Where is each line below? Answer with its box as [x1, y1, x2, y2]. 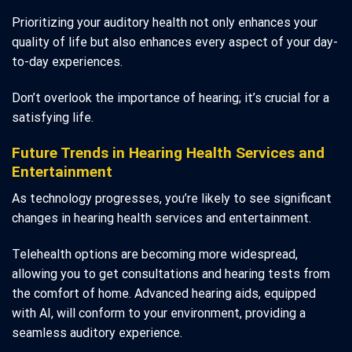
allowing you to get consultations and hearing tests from [12, 266, 330, 282]
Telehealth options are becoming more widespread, [12, 247, 298, 262]
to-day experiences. [12, 54, 123, 70]
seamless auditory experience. [12, 325, 182, 341]
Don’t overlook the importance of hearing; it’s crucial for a [12, 90, 329, 106]
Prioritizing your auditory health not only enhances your [12, 15, 317, 31]
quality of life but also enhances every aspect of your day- [12, 35, 338, 50]
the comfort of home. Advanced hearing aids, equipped [12, 286, 316, 302]
